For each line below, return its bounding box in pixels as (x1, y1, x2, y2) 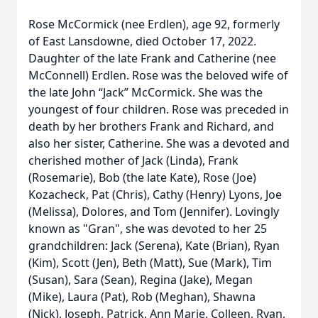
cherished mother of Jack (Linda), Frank (28, 153, 238, 168)
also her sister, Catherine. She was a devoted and (28, 136, 290, 151)
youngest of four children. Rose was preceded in (28, 102, 289, 117)
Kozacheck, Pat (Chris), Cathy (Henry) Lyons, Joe (28, 187, 282, 202)
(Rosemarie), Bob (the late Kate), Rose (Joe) (28, 170, 256, 185)
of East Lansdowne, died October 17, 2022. (28, 33, 256, 49)
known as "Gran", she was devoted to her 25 (28, 221, 267, 236)
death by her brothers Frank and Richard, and (28, 119, 274, 134)
